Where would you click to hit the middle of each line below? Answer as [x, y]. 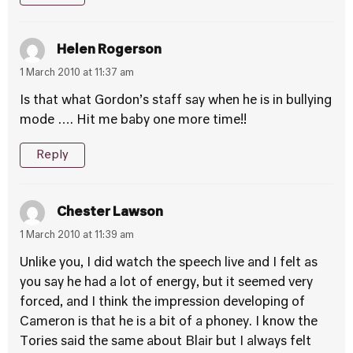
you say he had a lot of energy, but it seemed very [166, 283]
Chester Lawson [110, 212]
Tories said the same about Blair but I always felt [165, 342]
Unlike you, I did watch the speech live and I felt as [169, 263]
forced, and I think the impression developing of [162, 303]
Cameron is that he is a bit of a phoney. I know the [169, 322]
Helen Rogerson [109, 50]
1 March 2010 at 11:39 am [77, 236]
